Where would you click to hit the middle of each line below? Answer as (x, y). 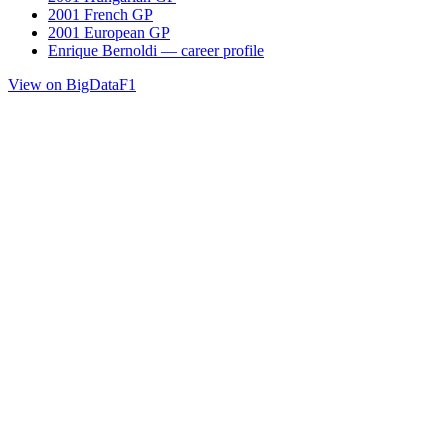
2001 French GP (100, 14)
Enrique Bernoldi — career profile (156, 50)
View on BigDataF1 (72, 84)
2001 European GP (109, 32)
